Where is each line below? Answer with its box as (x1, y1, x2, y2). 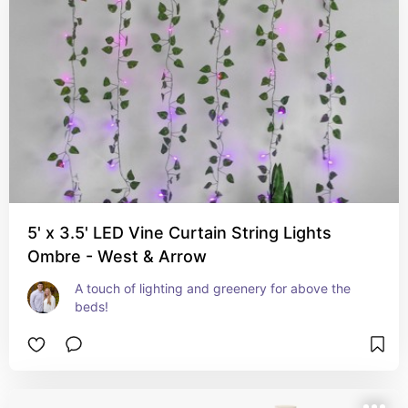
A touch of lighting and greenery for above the (75, 280, 351, 296)
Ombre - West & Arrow (27, 247, 207, 266)
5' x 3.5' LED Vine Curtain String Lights (27, 223, 331, 242)
